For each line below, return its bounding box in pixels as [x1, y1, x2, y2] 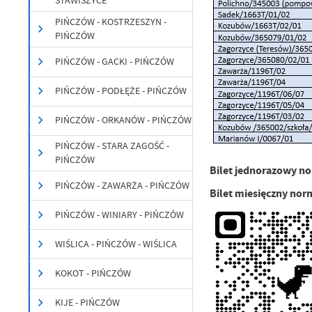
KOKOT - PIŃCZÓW [55, 267, 132, 280]
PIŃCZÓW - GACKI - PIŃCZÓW [55, 55, 175, 68]
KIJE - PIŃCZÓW [55, 297, 120, 309]
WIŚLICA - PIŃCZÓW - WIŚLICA [55, 237, 178, 250]
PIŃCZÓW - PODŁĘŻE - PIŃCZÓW [55, 85, 187, 97]
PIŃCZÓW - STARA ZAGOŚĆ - [55, 139, 170, 152]
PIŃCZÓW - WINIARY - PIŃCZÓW [55, 208, 185, 221]
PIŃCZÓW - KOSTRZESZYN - [55, 16, 167, 29]
